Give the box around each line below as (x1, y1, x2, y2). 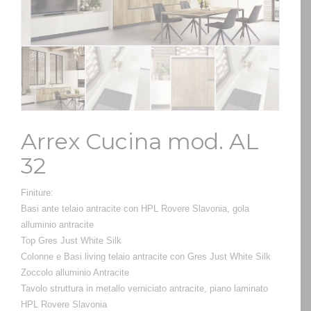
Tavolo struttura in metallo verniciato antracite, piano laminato (21, 283, 268, 294)
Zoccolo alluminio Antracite (21, 267, 129, 278)
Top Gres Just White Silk (21, 235, 121, 246)
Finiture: (21, 187, 53, 198)
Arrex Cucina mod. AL (21, 127, 259, 155)
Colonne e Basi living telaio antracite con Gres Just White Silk (21, 251, 271, 262)
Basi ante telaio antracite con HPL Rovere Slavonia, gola (21, 203, 249, 214)
